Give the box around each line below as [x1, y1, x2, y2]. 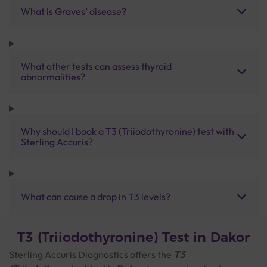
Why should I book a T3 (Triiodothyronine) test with [21, 125, 234, 137]
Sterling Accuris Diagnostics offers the [9, 248, 173, 260]
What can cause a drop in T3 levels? [21, 190, 170, 203]
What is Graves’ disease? [21, 5, 126, 17]
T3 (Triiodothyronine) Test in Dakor [17, 229, 250, 246]
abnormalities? [21, 70, 85, 83]
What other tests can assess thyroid [21, 60, 172, 72]
